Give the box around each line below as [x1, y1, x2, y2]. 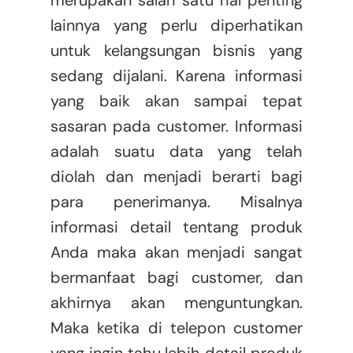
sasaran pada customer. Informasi [50, 116, 303, 137]
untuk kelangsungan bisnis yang [50, 40, 303, 61]
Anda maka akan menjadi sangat [50, 242, 303, 263]
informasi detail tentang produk [50, 217, 303, 238]
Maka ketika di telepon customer [50, 318, 303, 339]
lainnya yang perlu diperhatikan [50, 15, 303, 36]
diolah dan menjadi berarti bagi [50, 166, 303, 188]
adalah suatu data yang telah [50, 141, 303, 162]
